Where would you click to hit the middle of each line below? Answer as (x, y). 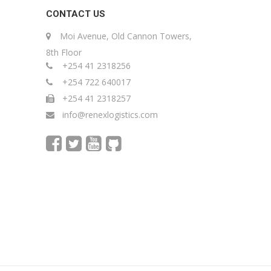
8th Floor (64, 52)
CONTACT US (76, 14)
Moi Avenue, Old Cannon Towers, (126, 36)
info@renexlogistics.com (109, 115)
